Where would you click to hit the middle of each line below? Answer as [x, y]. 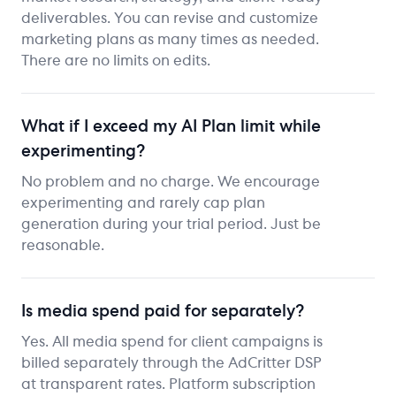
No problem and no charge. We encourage [171, 182]
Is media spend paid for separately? [163, 312]
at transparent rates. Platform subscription [168, 384]
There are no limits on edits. [116, 61]
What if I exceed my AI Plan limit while [171, 127]
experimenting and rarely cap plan [143, 203]
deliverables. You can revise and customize [170, 18]
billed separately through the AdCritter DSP [171, 363]
